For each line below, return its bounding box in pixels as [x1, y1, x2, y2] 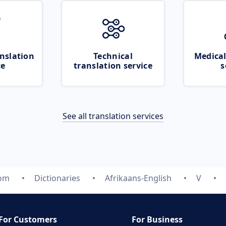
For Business [132, 214, 183, 225]
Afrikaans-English [104, 173, 172, 184]
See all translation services [63, 110, 163, 122]
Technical [93, 50, 133, 62]
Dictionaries [34, 173, 80, 184]
